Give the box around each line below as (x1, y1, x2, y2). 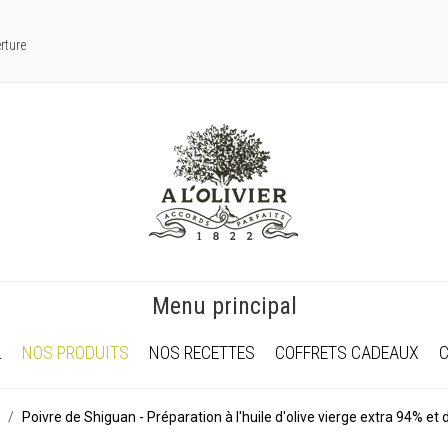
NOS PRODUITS (22, 342, 129, 363)
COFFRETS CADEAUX (275, 342, 419, 363)
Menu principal (151, 292, 297, 320)
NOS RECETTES (149, 342, 255, 363)
